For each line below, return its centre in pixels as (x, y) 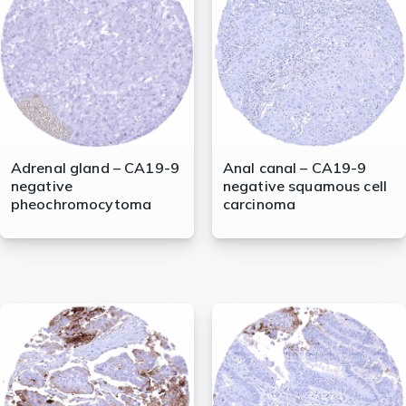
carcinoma (259, 204)
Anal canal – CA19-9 (295, 168)
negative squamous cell (305, 186)
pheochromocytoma (81, 204)
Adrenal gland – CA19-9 (95, 168)
